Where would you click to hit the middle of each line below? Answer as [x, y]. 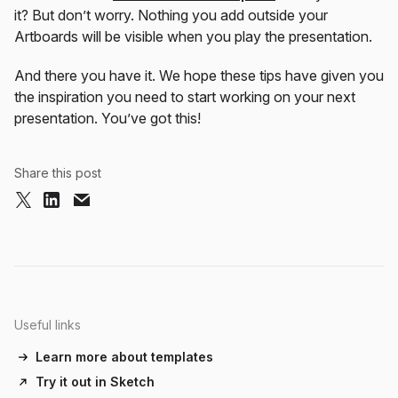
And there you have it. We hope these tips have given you [199, 75]
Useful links [48, 324]
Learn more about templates [124, 356]
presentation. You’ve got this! [107, 118]
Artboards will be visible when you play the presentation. [193, 36]
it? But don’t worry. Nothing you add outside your [171, 15]
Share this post [58, 172]
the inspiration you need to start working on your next [185, 96]
